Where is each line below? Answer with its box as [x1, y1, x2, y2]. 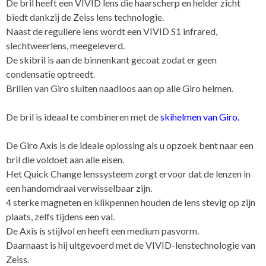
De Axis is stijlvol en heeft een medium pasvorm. [6, 225, 199, 237]
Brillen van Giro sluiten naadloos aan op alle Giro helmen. [6, 83, 233, 94]
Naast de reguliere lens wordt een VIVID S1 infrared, [6, 26, 217, 37]
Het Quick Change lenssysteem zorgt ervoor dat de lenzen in [6, 168, 251, 180]
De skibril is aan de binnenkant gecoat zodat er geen [6, 54, 217, 66]
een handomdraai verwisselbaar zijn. [6, 182, 152, 194]
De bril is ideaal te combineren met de [6, 111, 159, 123]
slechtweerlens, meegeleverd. [6, 40, 125, 52]
